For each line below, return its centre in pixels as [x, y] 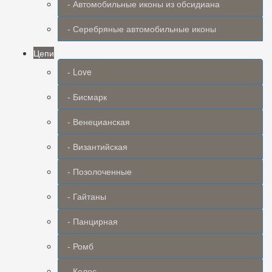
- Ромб [80, 246]
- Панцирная [93, 221]
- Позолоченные [100, 171]
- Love [80, 72]
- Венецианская [99, 121]
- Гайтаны [87, 196]
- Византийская [97, 146]
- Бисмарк [87, 97]
